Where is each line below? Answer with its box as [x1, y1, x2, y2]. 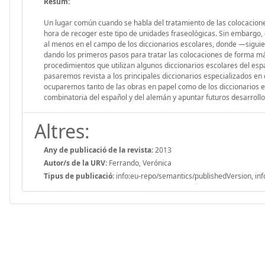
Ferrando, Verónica [107, 157, 172, 168]
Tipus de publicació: [44, 170, 114, 181]
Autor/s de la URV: [44, 157, 107, 168]
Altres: [34, 118, 90, 144]
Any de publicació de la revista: [44, 144, 153, 155]
